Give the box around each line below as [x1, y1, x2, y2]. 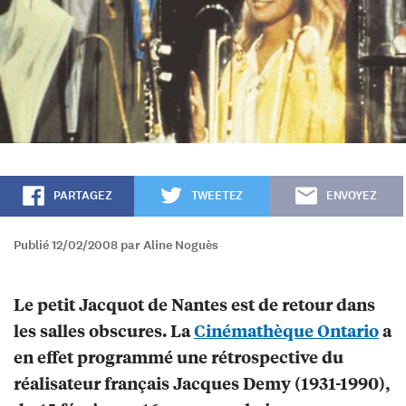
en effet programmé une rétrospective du [14, 345, 343, 369]
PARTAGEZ [53, 188, 112, 205]
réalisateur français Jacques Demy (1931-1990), [14, 372, 390, 395]
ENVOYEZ [325, 188, 377, 205]
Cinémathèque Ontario [194, 319, 379, 343]
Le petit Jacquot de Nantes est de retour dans [14, 293, 375, 316]
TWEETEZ [190, 188, 244, 205]
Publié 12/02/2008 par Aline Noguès [14, 237, 218, 255]
